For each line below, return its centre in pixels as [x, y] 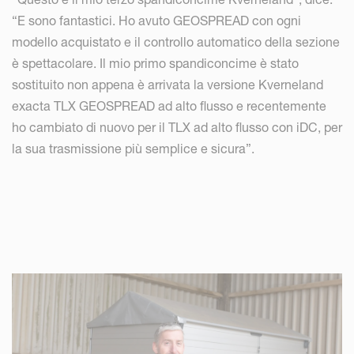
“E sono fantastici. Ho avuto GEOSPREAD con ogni [156, 21]
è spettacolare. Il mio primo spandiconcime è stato [155, 63]
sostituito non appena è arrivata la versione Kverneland [168, 85]
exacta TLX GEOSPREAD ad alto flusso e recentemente [169, 106]
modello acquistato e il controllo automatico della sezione [176, 42]
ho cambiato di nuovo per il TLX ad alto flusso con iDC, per [177, 127]
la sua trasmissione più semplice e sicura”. [135, 149]
